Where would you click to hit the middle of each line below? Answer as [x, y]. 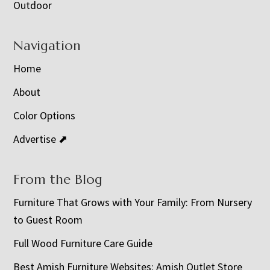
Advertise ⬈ [41, 139]
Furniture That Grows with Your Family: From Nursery [133, 202]
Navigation [47, 45]
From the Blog [58, 179]
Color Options [45, 115]
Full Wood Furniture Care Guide [83, 243]
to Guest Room [48, 219]
